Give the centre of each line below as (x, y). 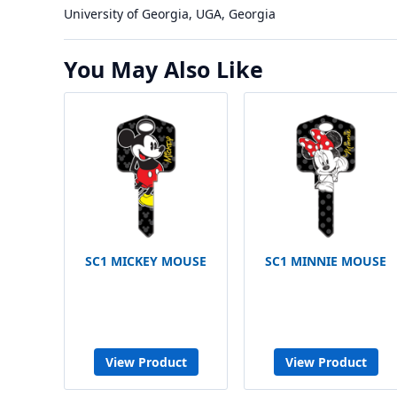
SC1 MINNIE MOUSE (326, 261)
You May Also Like (163, 69)
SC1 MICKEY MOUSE (146, 261)
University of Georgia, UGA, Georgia (170, 14)
